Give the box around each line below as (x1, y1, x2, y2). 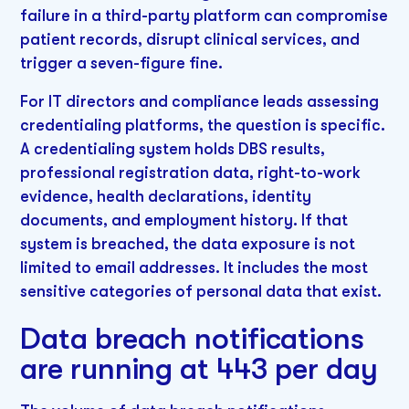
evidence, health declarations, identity (20, 186, 312, 205)
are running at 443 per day (20, 351, 378, 387)
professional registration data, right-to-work (20, 163, 362, 182)
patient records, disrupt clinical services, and (20, 29, 361, 48)
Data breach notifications (20, 321, 364, 357)
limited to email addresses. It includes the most (20, 257, 369, 277)
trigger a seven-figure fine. (20, 53, 224, 72)
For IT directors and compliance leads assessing (20, 91, 380, 110)
